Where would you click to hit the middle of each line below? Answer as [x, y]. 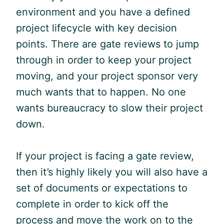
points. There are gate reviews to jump [107, 44]
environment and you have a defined [103, 12]
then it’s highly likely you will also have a [112, 172]
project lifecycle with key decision [96, 28]
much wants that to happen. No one [101, 92]
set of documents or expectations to [102, 188]
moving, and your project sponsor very [107, 76]
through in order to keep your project [104, 60]
